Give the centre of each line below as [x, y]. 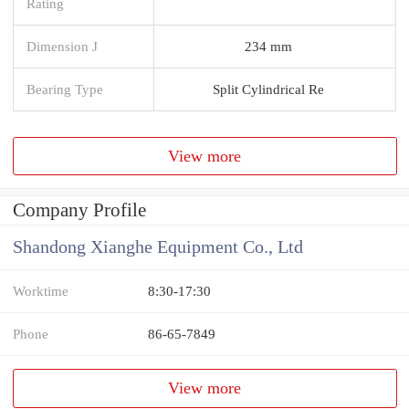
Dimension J [62, 46]
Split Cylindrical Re [268, 89]
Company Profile [79, 210]
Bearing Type [65, 89]
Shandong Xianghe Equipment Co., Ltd [158, 247]
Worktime [41, 291]
